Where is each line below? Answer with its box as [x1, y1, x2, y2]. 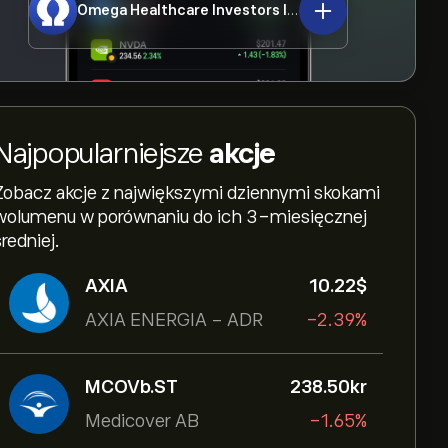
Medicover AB [85, 411, 199, 431]
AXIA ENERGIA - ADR [85, 310, 263, 330]
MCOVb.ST [85, 377, 178, 397]
